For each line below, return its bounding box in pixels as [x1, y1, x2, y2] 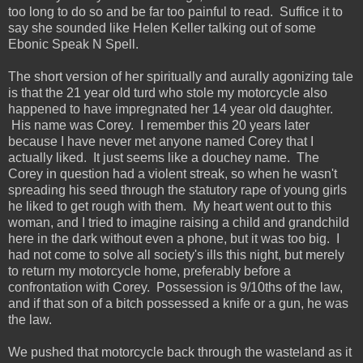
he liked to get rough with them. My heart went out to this [8, 199, 331, 213]
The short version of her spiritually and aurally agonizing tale [8, 69, 353, 83]
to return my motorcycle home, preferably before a [8, 263, 291, 278]
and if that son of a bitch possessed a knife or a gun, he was [8, 296, 348, 310]
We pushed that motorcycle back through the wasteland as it [8, 344, 352, 359]
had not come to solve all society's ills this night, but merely [8, 247, 344, 262]
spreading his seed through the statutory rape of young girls [8, 182, 347, 197]
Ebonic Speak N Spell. [8, 36, 139, 51]
